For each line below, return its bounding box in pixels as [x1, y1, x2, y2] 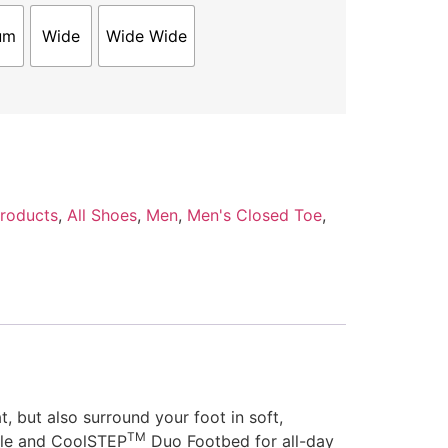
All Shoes [66, 204, 137, 225]
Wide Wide [105, 26, 187, 47]
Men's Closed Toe [186, 204, 322, 225]
